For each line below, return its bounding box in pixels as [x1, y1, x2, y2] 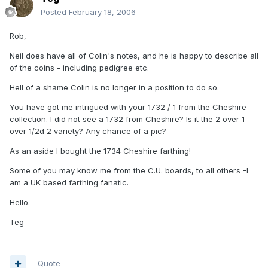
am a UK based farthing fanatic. [10, 178, 129, 188]
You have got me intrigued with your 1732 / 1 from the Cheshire [10, 102, 246, 112]
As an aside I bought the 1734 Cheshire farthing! [10, 146, 191, 156]
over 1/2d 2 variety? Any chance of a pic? [10, 126, 166, 136]
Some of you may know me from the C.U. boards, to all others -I [10, 166, 248, 176]
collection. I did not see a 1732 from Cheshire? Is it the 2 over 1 [10, 114, 245, 124]
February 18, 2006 [69, 7, 136, 17]
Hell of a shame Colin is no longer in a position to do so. [10, 83, 219, 93]
